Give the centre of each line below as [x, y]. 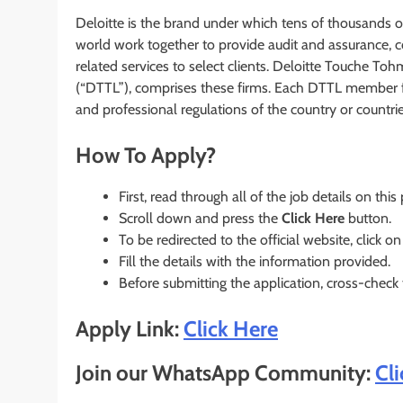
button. [368, 219]
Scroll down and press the [200, 219]
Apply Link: [130, 329]
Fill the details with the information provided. [255, 262]
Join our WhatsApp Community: [225, 373]
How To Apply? [146, 156]
